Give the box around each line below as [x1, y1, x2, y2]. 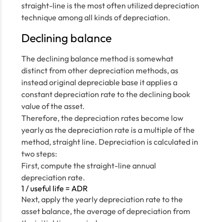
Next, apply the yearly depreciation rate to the [21, 194, 183, 204]
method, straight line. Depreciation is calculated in [21, 137, 198, 147]
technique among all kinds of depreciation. [21, 12, 170, 22]
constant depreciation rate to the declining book [21, 89, 190, 99]
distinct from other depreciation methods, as [21, 65, 178, 75]
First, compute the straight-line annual [21, 161, 156, 170]
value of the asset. [21, 101, 85, 111]
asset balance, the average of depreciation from [21, 206, 190, 216]
